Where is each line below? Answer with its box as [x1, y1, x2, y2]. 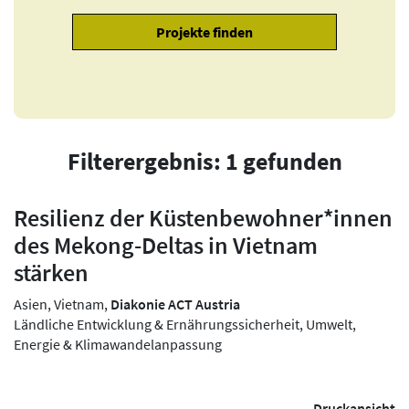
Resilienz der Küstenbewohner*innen [14, 203, 393, 233]
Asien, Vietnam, [14, 294, 110, 313]
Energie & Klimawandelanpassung [14, 334, 222, 353]
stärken [14, 257, 89, 288]
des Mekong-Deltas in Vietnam [14, 230, 318, 260]
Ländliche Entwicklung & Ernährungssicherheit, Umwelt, [14, 314, 356, 333]
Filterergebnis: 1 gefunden [67, 146, 342, 176]
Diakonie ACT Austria [110, 294, 240, 313]
